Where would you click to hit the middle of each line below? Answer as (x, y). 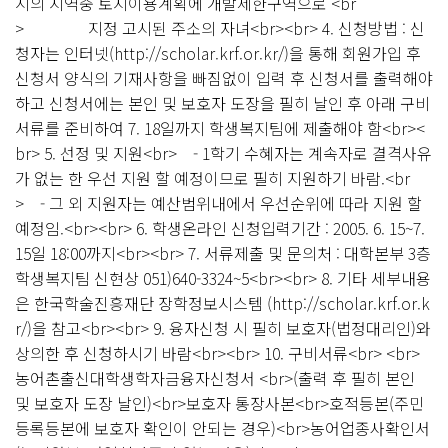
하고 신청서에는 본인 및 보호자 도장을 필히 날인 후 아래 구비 (222, 103)
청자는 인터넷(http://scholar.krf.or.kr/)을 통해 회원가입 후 (218, 53)
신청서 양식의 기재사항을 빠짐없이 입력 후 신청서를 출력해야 (224, 78)
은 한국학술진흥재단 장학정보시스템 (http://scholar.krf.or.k (222, 303)
